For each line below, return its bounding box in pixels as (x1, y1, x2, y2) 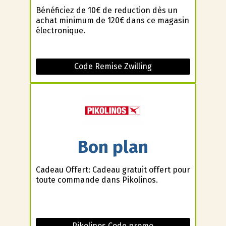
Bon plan (77, 136, 148, 158)
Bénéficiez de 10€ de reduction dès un (35, 6, 178, 16)
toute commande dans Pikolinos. (35, 175, 158, 185)
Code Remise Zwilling (74, 62, 152, 72)
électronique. (35, 26, 85, 36)
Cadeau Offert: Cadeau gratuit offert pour (35, 164, 190, 175)
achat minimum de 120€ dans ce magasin (35, 16, 189, 26)
